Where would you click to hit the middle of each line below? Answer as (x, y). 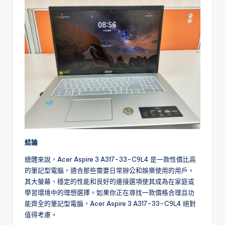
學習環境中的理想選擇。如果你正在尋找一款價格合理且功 (109, 193)
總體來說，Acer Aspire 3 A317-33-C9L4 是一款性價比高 (110, 159)
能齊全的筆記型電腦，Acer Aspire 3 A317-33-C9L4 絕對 (110, 204)
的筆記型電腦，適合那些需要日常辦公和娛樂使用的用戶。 (109, 171)
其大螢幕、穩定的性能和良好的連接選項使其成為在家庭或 (109, 182)
